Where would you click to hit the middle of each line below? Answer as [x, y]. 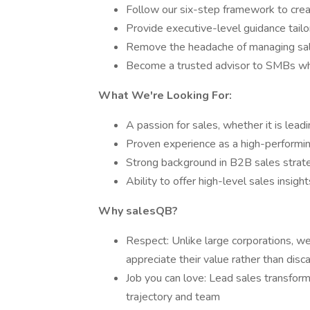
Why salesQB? [138, 211]
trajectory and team [173, 297]
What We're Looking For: [165, 95]
